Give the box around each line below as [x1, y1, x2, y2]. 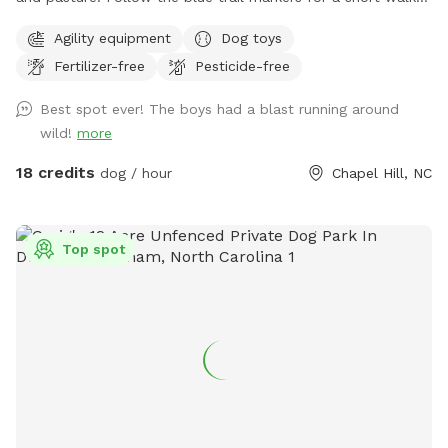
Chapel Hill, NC [332, 165, 432, 182]
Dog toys [221, 29, 282, 46]
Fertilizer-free [54, 57, 145, 74]
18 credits [16, 163, 95, 183]
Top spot [62, 241, 125, 258]
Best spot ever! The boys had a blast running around [40, 101, 399, 118]
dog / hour [95, 165, 172, 182]
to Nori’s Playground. [16, 13, 157, 30]
